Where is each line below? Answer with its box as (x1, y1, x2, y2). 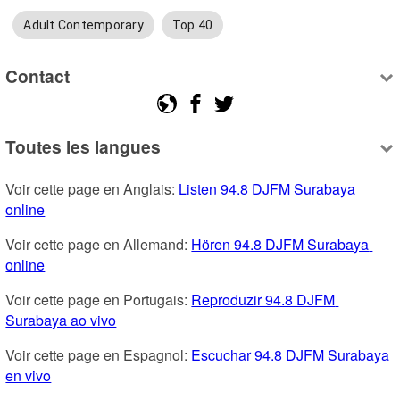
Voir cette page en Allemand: (5, 234, 192, 255)
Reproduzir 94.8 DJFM (191, 289, 336, 311)
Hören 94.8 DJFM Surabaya (191, 234, 370, 255)
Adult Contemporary (23, 18, 144, 33)
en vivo (5, 365, 52, 387)
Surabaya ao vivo (5, 310, 117, 331)
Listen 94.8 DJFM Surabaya (179, 179, 356, 200)
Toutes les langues (5, 134, 162, 160)
